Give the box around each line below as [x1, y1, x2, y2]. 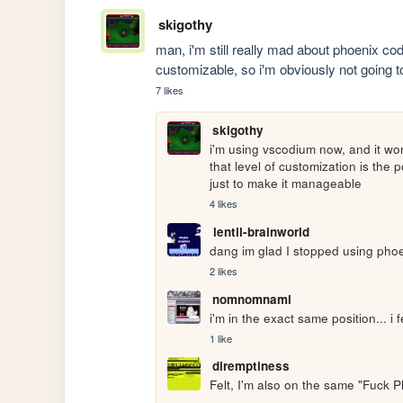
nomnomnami [211, 290, 291, 308]
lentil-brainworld [212, 222, 309, 240]
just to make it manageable [210, 174, 363, 192]
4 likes [210, 196, 238, 211]
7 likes [156, 82, 184, 97]
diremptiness [211, 357, 290, 375]
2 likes [210, 264, 238, 278]
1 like [210, 330, 233, 345]
